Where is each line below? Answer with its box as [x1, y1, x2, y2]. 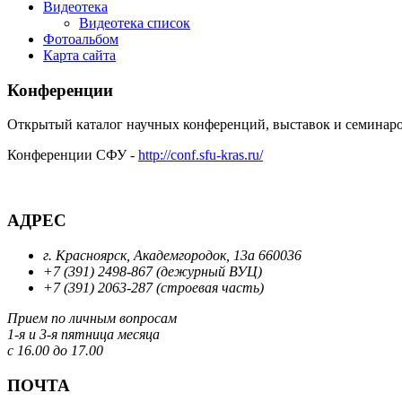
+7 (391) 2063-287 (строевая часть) [43, 279, 264, 295]
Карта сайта [43, 48, 116, 63]
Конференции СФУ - [7, 147, 138, 163]
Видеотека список [79, 15, 190, 31]
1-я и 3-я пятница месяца [7, 326, 160, 342]
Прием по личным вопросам [7, 310, 177, 326]
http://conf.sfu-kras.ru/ [138, 147, 263, 163]
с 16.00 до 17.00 [7, 342, 103, 358]
